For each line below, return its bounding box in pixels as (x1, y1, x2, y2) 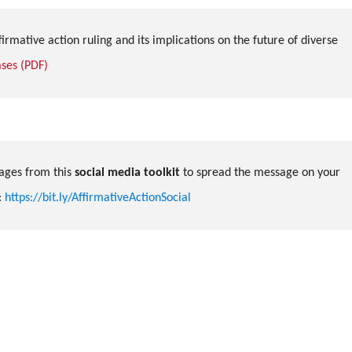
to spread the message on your (183, 166, 340, 179)
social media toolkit (75, 166, 180, 179)
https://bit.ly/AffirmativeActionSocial (5, 191, 191, 204)
